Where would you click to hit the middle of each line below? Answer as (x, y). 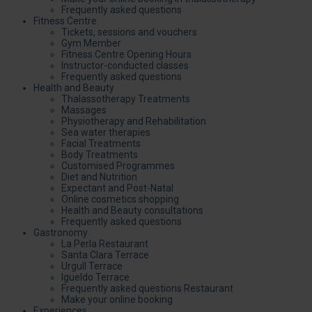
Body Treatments (100, 154)
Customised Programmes (118, 165)
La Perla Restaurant (105, 243)
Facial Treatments (101, 143)
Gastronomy (61, 232)
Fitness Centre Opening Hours (126, 54)
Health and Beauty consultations (132, 210)
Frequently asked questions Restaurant (147, 288)
